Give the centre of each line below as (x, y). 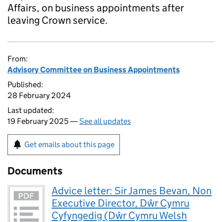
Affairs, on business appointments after (96, 8)
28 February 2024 (39, 95)
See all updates (105, 121)
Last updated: (31, 110)
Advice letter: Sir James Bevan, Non (132, 191)
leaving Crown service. (58, 20)
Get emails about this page (69, 144)
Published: (25, 84)
